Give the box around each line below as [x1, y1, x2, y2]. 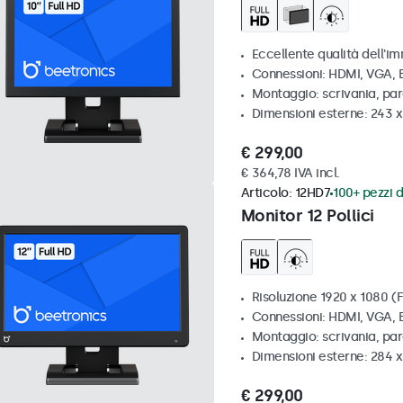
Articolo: [240, 185, 295, 201]
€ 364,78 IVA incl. [240, 166, 340, 182]
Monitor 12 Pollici [240, 206, 374, 227]
